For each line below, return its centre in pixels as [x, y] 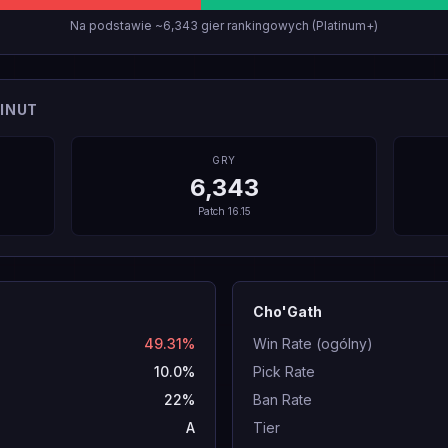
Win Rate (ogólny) [313, 343]
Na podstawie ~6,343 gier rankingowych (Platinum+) [224, 25]
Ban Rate [282, 399]
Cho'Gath [287, 311]
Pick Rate [284, 371]
